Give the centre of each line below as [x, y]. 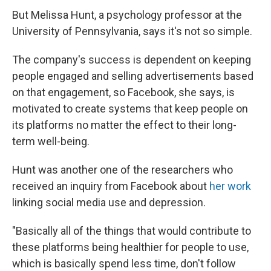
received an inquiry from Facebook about [111, 186]
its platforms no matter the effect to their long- [124, 125]
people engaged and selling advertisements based [133, 76]
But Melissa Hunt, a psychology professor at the [127, 15]
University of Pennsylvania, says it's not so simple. [132, 31]
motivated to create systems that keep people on [130, 109]
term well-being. [51, 142]
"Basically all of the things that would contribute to [132, 231]
